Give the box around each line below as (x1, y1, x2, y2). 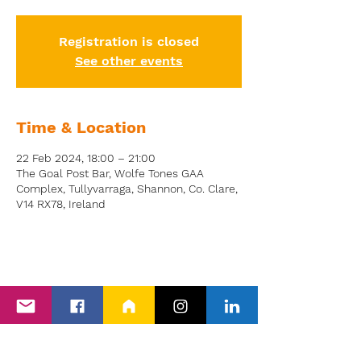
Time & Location (16, 118, 146, 137)
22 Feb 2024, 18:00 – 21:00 (16, 151, 156, 164)
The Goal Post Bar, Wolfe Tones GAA (16, 167, 204, 180)
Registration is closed (59, 34, 199, 49)
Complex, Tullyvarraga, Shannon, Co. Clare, (16, 182, 238, 195)
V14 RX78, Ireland (16, 197, 106, 210)
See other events (75, 53, 183, 68)
